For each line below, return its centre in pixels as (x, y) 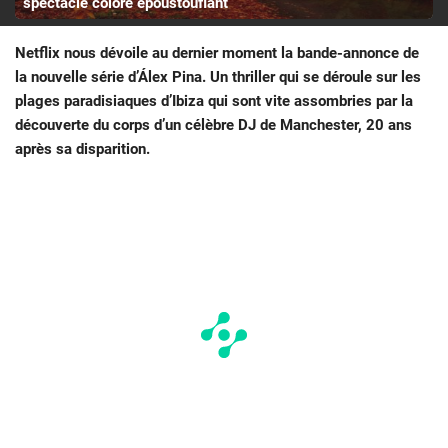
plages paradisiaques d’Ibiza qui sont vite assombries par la (214, 101)
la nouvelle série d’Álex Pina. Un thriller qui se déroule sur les (218, 77)
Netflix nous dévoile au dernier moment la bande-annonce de (217, 53)
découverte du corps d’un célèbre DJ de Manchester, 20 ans (213, 125)
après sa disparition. (82, 149)
